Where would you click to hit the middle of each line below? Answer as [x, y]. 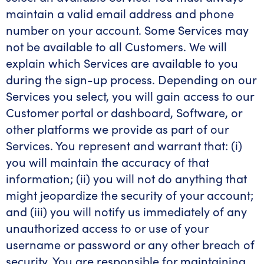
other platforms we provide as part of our [117, 129]
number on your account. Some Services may [127, 30]
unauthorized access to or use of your [107, 228]
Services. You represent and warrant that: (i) [124, 145]
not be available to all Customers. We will [116, 46]
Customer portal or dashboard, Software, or [124, 112]
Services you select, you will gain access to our [130, 96]
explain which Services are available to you [122, 63]
